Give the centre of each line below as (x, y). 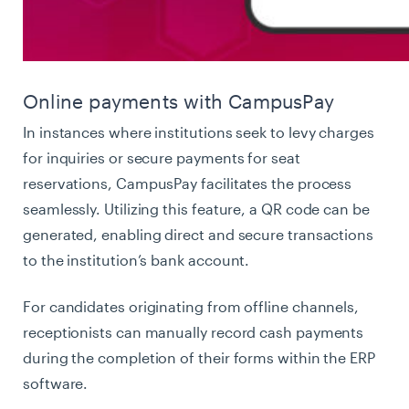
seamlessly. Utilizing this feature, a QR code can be (196, 208)
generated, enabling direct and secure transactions (198, 234)
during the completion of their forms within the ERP (199, 357)
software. (56, 383)
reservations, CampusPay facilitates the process (188, 183)
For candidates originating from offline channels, (191, 306)
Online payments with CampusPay (178, 101)
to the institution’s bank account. (136, 259)
